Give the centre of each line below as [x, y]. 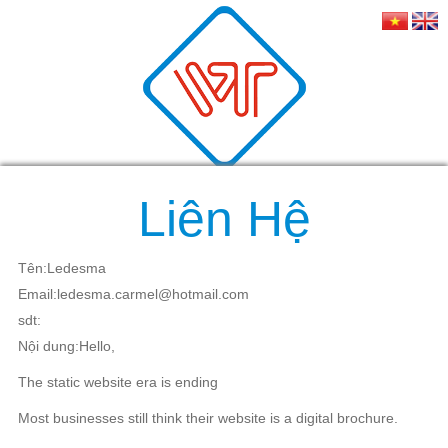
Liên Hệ [224, 219]
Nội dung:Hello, [66, 346]
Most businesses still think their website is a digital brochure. [208, 418]
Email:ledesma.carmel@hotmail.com [133, 294]
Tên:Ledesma [62, 268]
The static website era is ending [118, 382]
